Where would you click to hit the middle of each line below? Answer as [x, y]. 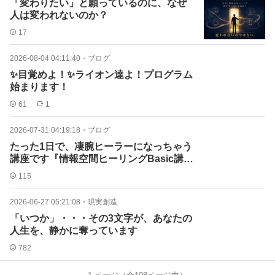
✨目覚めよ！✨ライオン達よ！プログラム [101, 75]
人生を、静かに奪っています [74, 230]
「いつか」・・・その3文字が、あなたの [101, 218]
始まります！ [39, 87]
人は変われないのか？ [59, 15]
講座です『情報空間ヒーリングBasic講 [97, 159]
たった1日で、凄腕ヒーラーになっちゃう [101, 146]
